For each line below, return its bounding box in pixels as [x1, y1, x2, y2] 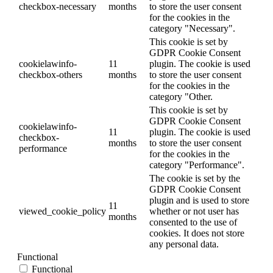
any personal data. [149, 238, 219, 249]
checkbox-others [19, 69, 82, 80]
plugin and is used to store [149, 194, 249, 205]
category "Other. [149, 91, 213, 102]
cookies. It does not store [149, 227, 244, 238]
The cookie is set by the [149, 172, 240, 183]
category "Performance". [149, 159, 244, 170]
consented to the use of [149, 216, 237, 227]
